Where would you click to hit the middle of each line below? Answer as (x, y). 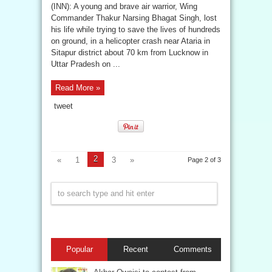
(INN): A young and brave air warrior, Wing (124, 6)
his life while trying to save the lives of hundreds (136, 29)
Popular (79, 249)
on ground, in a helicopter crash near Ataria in (131, 41)
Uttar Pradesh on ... (86, 64)
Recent (136, 249)
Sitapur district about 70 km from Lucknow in (130, 53)
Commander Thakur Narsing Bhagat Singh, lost (134, 18)
